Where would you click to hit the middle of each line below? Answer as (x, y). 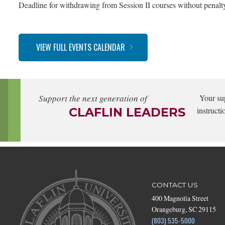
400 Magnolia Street (180, 198)
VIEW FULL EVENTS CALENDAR (81, 47)
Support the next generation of (93, 98)
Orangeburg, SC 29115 (184, 209)
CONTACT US (175, 185)
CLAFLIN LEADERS (127, 112)
